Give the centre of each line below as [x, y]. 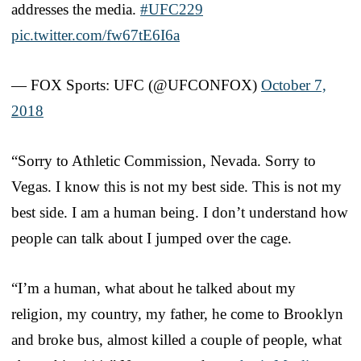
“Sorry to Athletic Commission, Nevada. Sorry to [164, 160]
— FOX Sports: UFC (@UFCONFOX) [136, 85]
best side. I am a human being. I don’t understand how [180, 212]
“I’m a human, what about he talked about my [154, 288]
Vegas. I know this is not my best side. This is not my [176, 186]
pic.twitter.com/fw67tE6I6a [95, 35]
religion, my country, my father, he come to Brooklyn [177, 313]
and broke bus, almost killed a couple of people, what [176, 339]
